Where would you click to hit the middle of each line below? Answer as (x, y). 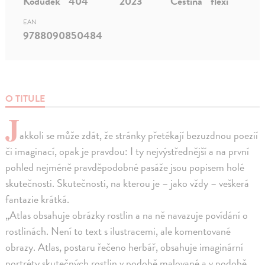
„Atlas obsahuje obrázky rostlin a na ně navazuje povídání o (127, 215)
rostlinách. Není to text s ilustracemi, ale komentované (118, 231)
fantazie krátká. (38, 199)
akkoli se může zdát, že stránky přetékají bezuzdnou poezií (139, 135)
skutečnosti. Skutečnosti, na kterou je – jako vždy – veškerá (127, 183)
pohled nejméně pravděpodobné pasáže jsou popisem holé (125, 167)
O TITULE (25, 98)
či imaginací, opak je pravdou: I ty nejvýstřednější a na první (127, 151)
